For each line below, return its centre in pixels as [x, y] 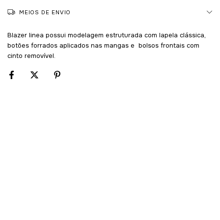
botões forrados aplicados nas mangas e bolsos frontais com [103, 45]
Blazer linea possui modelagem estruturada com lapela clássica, [107, 35]
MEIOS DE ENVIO [45, 12]
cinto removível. [31, 55]
